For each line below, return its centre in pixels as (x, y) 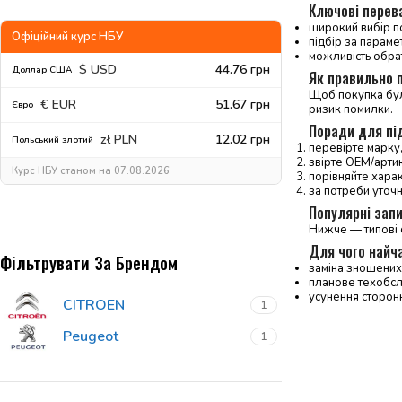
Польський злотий (52, 140)
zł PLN (119, 140)
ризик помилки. (350, 110)
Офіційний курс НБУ (67, 37)
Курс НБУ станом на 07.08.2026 (91, 171)
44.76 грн (242, 70)
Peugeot (91, 336)
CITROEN (94, 305)
